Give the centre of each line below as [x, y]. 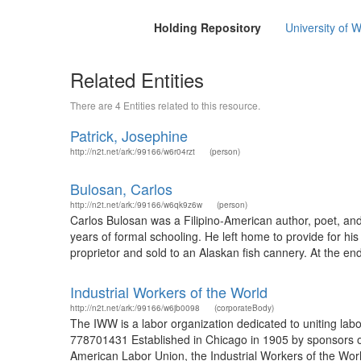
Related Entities [137, 79]
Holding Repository [207, 27]
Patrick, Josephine [129, 135]
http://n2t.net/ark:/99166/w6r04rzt [133, 151]
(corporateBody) [244, 308]
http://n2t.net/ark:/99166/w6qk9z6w [136, 205]
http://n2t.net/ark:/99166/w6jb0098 [135, 308]
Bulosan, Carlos [121, 189]
